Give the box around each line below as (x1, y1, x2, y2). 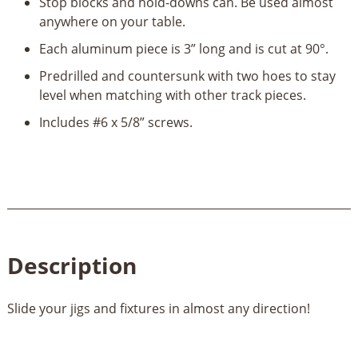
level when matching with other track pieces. (38, 86, 306, 104)
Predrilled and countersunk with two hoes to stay (38, 66, 336, 85)
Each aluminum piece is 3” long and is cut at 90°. (38, 39, 328, 58)
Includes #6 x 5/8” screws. (38, 113, 193, 131)
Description (6, 249, 137, 280)
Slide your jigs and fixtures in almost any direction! (6, 299, 310, 317)
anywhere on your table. (38, 12, 185, 30)
